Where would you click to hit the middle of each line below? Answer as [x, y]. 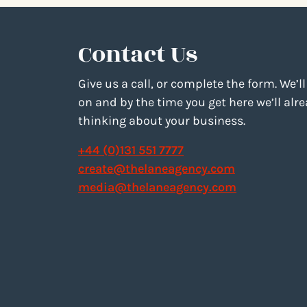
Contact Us [138, 54]
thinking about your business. [162, 120]
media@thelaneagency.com [157, 187]
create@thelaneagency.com [157, 168]
